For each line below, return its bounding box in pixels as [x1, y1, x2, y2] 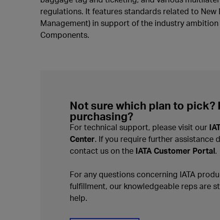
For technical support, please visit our [70, 122, 209, 132]
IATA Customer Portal [136, 145, 215, 156]
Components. [40, 29, 89, 40]
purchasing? [70, 109, 133, 123]
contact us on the [70, 145, 136, 156]
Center [70, 134, 95, 144]
